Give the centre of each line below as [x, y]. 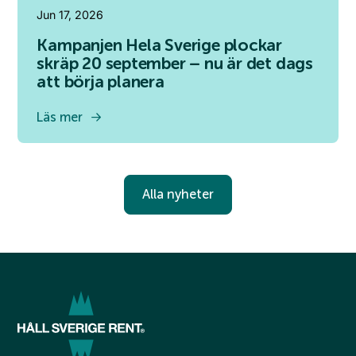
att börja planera [101, 81]
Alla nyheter [178, 194]
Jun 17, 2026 [70, 14]
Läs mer [60, 117]
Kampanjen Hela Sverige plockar [160, 45]
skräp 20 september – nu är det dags [175, 63]
